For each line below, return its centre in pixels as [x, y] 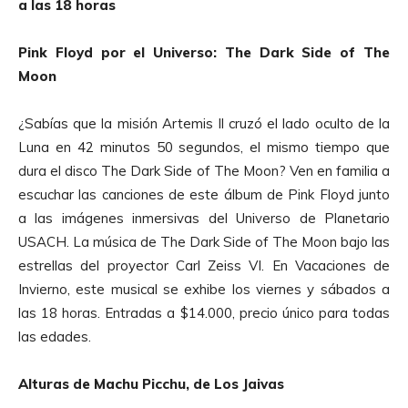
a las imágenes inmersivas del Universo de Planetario [204, 218]
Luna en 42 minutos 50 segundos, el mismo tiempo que [204, 147]
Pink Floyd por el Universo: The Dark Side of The [204, 52]
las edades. [55, 336]
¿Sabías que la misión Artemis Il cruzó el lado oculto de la [204, 123]
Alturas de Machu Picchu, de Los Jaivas [151, 383]
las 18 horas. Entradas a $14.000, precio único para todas [204, 312]
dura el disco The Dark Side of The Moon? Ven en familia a [204, 170]
